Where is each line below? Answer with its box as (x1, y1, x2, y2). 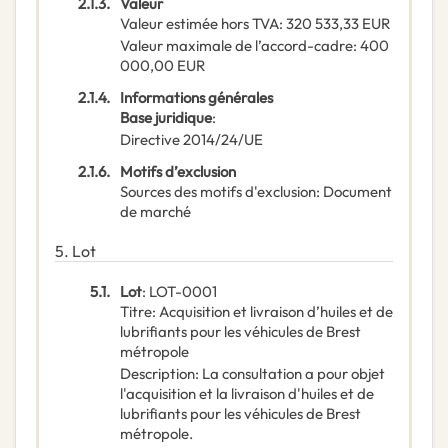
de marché (120, 202, 191, 222)
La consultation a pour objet (202, 364, 385, 384)
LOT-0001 (149, 282, 217, 302)
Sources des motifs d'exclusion (120, 182, 316, 202)
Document (323, 182, 392, 202)
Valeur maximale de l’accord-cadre (120, 36, 353, 56)
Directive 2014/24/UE (120, 130, 263, 150)
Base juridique (120, 108, 212, 128)
